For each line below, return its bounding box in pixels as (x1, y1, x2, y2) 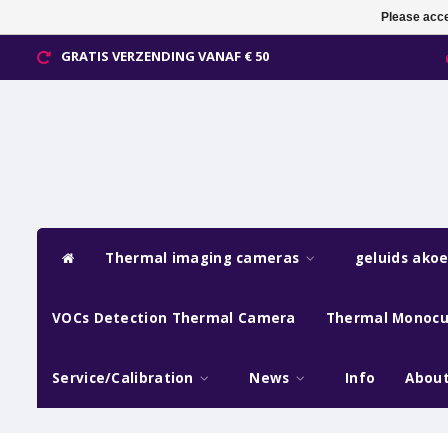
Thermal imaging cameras (105, 248, 304, 267)
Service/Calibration (52, 368, 198, 387)
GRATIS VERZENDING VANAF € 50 (61, 47, 269, 65)
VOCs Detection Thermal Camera (52, 308, 296, 327)
